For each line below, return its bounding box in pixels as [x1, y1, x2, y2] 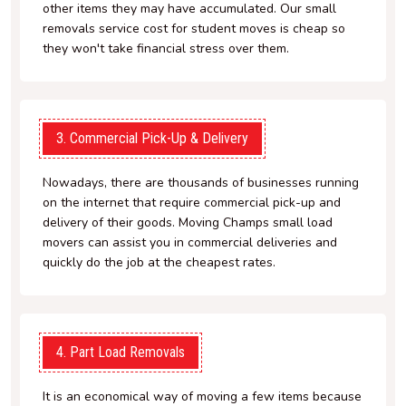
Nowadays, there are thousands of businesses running [43, 173, 359, 191]
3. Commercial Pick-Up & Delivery [56, 129, 248, 147]
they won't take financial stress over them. [43, 39, 289, 57]
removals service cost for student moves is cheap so [43, 19, 345, 37]
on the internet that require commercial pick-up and [43, 193, 341, 211]
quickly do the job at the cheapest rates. [43, 253, 275, 271]
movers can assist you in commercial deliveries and [43, 233, 337, 251]
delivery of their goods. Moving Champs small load [43, 213, 333, 231]
